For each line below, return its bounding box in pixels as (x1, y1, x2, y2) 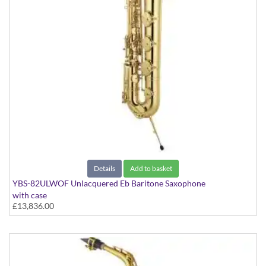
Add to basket (130, 164, 172, 173)
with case (12, 190, 47, 201)
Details (94, 164, 115, 173)
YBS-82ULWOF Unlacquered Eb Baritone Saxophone (12, 178, 205, 189)
